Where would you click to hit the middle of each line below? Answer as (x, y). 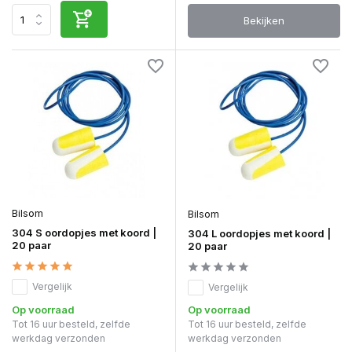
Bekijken (264, 21)
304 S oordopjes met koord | (84, 232)
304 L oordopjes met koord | (259, 233)
